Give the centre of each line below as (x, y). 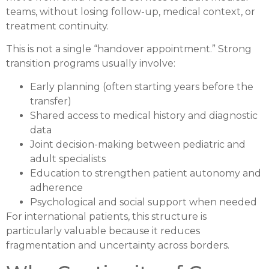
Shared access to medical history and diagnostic (144, 115)
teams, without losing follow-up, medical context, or (131, 11)
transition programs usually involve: (91, 64)
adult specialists (68, 159)
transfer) (51, 101)
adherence (56, 187)
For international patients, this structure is (106, 216)
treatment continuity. (57, 26)
